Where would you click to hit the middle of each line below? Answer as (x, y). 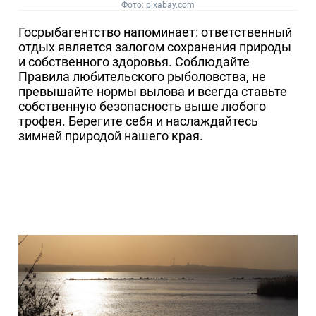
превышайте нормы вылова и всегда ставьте (153, 91)
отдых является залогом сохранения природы (155, 47)
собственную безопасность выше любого (142, 106)
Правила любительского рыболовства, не (142, 77)
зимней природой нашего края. (111, 136)
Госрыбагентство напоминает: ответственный (156, 32)
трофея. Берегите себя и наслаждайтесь (139, 121)
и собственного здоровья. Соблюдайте (134, 62)
